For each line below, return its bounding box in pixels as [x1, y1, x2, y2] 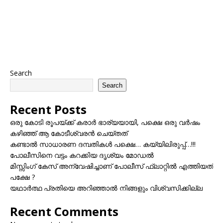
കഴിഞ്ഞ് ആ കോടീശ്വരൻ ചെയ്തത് [10, 128, 127, 138]
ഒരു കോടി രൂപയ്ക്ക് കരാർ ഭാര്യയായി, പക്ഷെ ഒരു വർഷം [10, 117, 200, 127]
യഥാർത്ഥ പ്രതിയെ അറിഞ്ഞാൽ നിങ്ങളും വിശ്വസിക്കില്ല [10, 183, 203, 193]
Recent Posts [10, 101, 87, 118]
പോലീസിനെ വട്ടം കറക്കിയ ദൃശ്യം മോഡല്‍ [10, 150, 154, 160]
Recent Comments [10, 203, 118, 220]
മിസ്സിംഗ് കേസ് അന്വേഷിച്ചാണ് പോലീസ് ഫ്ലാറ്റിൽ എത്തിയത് [10, 161, 213, 171]
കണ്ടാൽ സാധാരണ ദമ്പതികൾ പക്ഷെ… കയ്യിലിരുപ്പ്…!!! [10, 139, 196, 149]
